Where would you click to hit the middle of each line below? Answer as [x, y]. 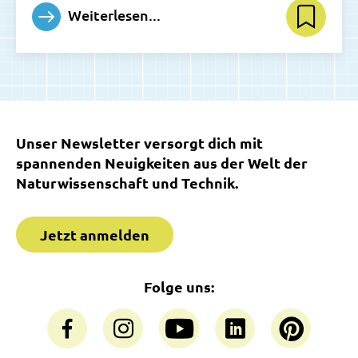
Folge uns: [179, 286]
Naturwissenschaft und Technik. [127, 183]
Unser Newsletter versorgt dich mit [139, 143]
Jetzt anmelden [95, 235]
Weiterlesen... [113, 14]
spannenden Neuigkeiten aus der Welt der [162, 163]
